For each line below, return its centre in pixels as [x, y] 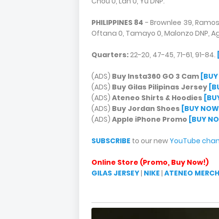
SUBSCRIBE [111, 141]
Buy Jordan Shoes [146, 109]
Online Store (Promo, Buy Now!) [150, 162]
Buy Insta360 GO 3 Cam [155, 76]
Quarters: [110, 55]
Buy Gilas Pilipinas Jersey [160, 87]
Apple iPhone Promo [150, 119]
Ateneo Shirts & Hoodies [157, 98]
